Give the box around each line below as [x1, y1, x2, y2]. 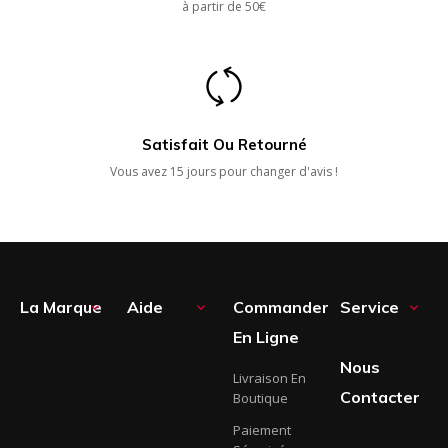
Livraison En [233, 369, 306, 388]
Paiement [233, 421, 291, 440]
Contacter [339, 387, 420, 408]
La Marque [20, 297, 102, 318]
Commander [233, 297, 329, 318]
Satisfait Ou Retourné [141, 135, 307, 155]
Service [339, 297, 399, 318]
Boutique [233, 389, 288, 408]
